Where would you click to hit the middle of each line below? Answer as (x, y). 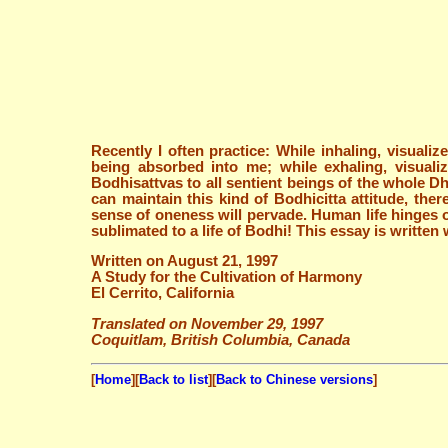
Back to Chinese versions (294, 380)
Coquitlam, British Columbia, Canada (220, 340)
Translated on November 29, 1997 (207, 324)
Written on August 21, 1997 (184, 261)
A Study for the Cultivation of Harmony (226, 277)
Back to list (173, 380)
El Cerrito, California (162, 293)
